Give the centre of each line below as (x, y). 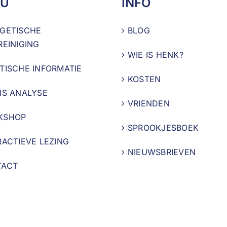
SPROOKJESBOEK (163, 127)
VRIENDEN (149, 103)
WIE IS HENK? (156, 54)
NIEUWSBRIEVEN (162, 152)
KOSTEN (144, 79)
